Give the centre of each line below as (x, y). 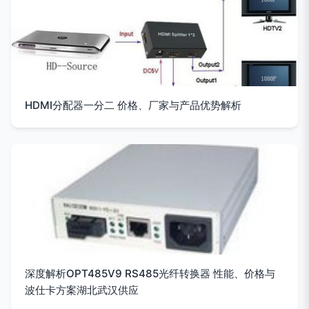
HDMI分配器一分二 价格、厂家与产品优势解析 (133, 105)
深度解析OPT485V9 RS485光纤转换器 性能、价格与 (150, 273)
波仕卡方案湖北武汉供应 (82, 290)
